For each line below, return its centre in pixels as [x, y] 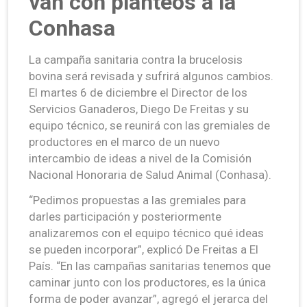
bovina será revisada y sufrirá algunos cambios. [151, 76]
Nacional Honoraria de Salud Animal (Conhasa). [150, 174]
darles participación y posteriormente [125, 216]
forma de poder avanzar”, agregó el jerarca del [148, 298]
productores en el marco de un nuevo [124, 142]
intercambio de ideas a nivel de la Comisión [140, 158]
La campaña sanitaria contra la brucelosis [136, 59]
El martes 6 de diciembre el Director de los [138, 92]
